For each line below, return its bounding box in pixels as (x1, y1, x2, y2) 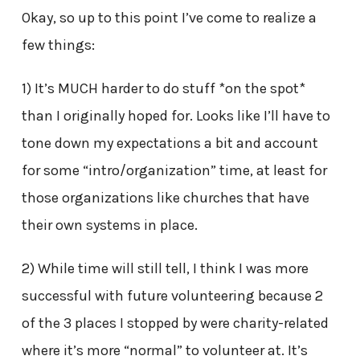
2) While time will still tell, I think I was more (21, 260, 309, 278)
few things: (21, 36, 95, 55)
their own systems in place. (21, 216, 198, 235)
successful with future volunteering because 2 (21, 287, 323, 305)
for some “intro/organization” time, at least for (21, 162, 327, 180)
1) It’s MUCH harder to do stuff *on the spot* (21, 80, 305, 98)
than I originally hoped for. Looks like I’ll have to (21, 107, 330, 125)
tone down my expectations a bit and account (21, 134, 318, 153)
